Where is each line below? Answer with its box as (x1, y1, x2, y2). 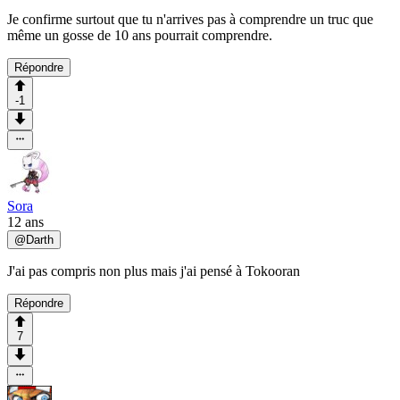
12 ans (7, 214, 44, 230)
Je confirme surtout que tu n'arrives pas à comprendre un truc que (7, 12, 373, 28)
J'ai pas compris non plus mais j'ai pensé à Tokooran (7, 263, 300, 279)
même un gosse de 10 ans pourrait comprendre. (7, 28, 272, 44)
